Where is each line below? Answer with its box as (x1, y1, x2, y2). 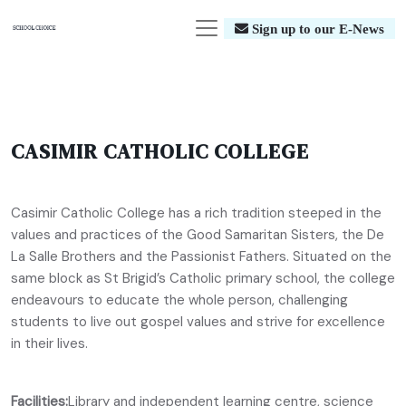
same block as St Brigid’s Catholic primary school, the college (11, 269, 395, 287)
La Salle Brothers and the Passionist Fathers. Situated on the (11, 247, 391, 266)
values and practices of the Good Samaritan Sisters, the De (11, 226, 384, 244)
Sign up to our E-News (248, 21, 384, 35)
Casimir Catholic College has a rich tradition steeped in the (11, 204, 382, 222)
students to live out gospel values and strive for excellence (11, 313, 385, 331)
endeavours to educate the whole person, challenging (11, 291, 348, 309)
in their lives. (11, 334, 88, 353)
